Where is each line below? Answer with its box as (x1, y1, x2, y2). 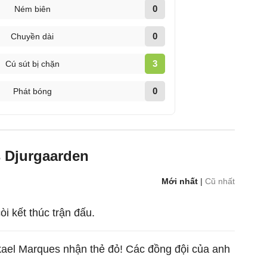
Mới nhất (162, 176, 198, 186)
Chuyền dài (11, 32, 54, 41)
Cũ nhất (205, 176, 235, 186)
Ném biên (14, 4, 51, 14)
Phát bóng (13, 86, 52, 96)
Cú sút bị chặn (5, 59, 60, 69)
